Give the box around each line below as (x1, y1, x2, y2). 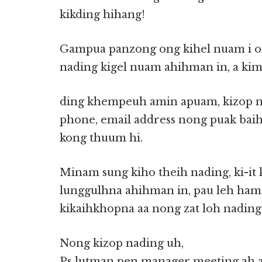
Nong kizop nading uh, (60, 237, 184, 250)
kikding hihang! (60, 8, 145, 21)
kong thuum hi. (60, 132, 143, 144)
